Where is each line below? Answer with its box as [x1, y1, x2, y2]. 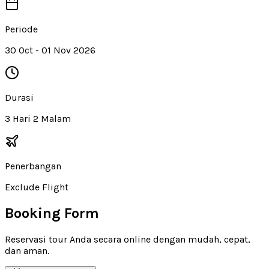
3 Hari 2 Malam [5, 112, 71, 124]
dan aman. [5, 244, 49, 256]
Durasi [5, 91, 34, 103]
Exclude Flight [5, 181, 68, 193]
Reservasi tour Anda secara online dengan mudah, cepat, [5, 233, 250, 245]
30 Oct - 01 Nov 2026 [5, 44, 95, 56]
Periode [5, 23, 38, 35]
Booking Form [5, 204, 99, 222]
